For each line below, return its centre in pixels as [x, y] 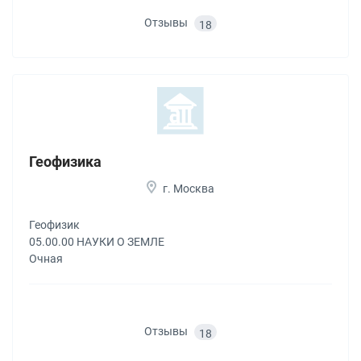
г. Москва [189, 188]
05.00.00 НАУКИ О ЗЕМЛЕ [97, 241]
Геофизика [65, 161]
